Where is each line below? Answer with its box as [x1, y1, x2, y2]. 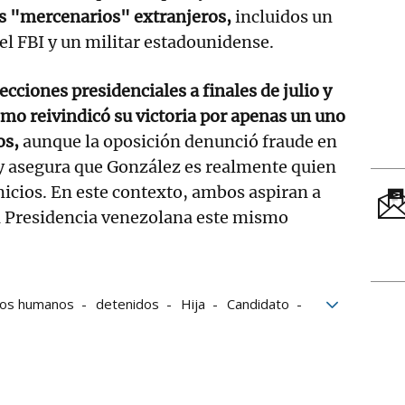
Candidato [227, 294, 289, 313]
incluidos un [231, 5, 333, 27]
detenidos [96, 294, 159, 313]
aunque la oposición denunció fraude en [23, 130, 337, 152]
